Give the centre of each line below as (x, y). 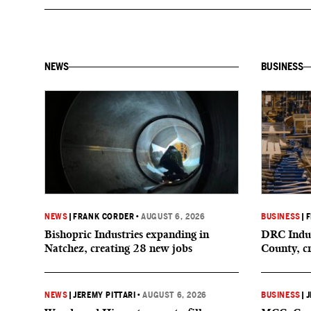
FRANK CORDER (104, 217)
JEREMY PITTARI (104, 295)
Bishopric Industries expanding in (127, 234)
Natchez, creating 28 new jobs (118, 248)
